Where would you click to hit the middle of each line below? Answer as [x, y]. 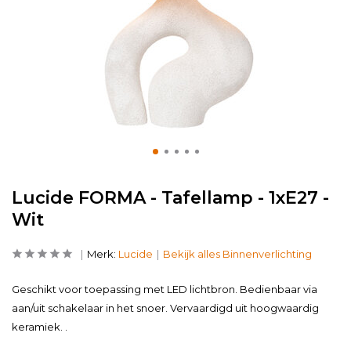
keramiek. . [40, 327]
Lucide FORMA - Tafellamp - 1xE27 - [170, 198]
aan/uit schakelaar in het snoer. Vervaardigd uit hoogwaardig [165, 308]
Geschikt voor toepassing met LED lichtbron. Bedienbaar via [165, 289]
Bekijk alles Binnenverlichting [237, 254]
